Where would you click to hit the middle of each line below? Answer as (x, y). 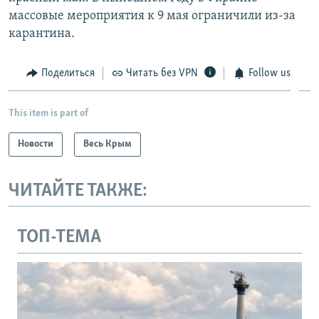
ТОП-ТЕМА (59, 237)
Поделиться (68, 73)
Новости (36, 144)
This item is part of (48, 113)
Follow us (269, 73)
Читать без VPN (162, 73)
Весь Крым (108, 144)
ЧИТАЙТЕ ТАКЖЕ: (78, 191)
